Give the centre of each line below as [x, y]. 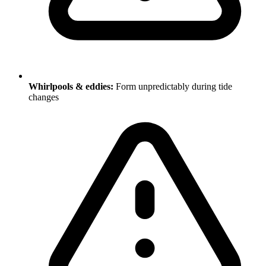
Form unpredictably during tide [173, 86]
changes [44, 97]
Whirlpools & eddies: [71, 86]
